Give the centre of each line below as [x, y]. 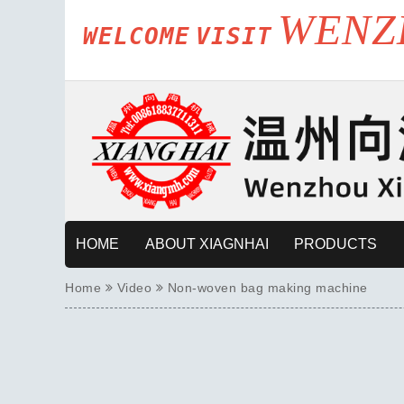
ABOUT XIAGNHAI [207, 244]
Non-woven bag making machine [267, 288]
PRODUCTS [335, 244]
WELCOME [137, 36]
